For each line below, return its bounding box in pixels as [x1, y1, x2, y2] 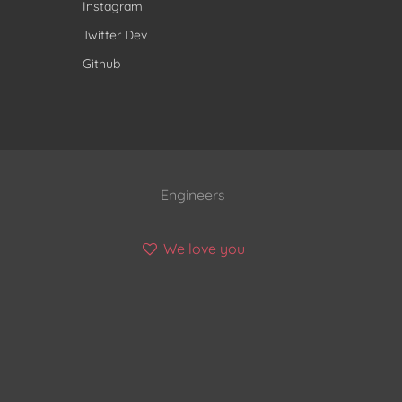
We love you [160, 239, 246, 258]
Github [82, 55, 120, 72]
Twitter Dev [82, 26, 147, 43]
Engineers [160, 185, 225, 204]
